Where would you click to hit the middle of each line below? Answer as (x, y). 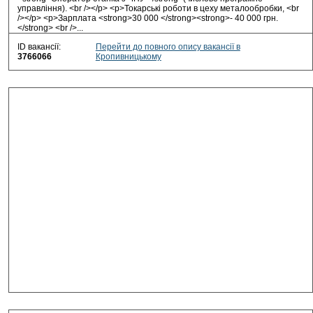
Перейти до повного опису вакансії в (168, 47)
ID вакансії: (39, 47)
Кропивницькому (128, 57)
